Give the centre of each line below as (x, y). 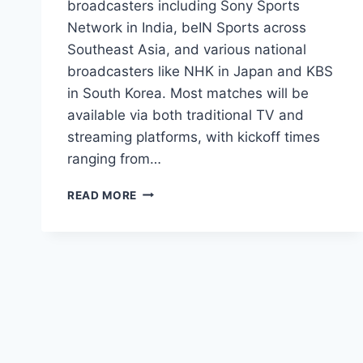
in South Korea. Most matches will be (188, 93)
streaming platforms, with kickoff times (194, 137)
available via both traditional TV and (186, 115)
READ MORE (102, 195)
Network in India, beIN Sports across (187, 27)
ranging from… (114, 158)
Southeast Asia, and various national (187, 49)
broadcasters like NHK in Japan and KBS (200, 71)
